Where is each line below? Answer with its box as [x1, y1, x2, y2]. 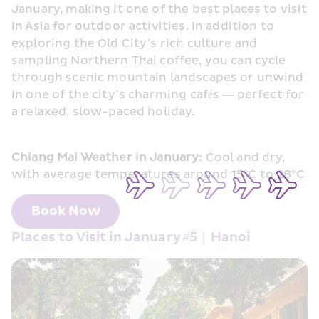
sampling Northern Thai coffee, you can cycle [11, 53, 286, 68]
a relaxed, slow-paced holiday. [11, 105, 195, 119]
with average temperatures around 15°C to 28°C [11, 167, 305, 182]
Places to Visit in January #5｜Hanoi [11, 229, 251, 246]
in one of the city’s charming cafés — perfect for [11, 88, 305, 102]
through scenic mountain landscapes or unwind [11, 70, 304, 85]
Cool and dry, [202, 150, 286, 164]
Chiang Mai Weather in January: [11, 150, 203, 164]
